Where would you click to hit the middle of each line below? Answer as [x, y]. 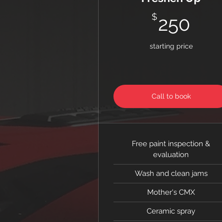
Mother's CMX [171, 192]
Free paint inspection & [171, 144]
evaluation [171, 155]
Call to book [171, 96]
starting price [171, 46]
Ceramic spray [171, 211]
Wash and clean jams [171, 173]
